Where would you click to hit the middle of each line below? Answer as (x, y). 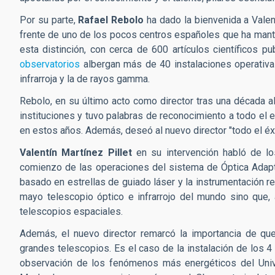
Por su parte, (49, 20)
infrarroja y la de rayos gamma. (86, 79)
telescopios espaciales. (72, 211)
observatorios (50, 64)
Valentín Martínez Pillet (78, 152)
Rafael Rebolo (111, 20)
